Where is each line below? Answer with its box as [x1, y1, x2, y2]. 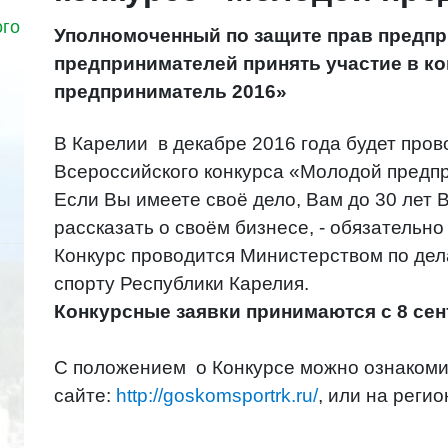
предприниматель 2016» [54, 81, 287, 102]
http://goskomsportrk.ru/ [116, 385, 318, 406]
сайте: [54, 385, 116, 406]
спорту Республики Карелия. [54, 273, 314, 294]
